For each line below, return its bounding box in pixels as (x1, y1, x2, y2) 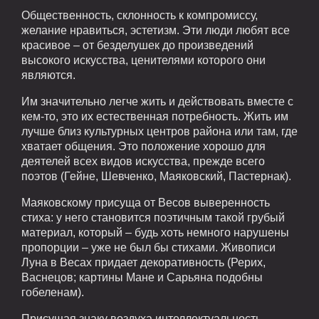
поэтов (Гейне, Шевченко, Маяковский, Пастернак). (21, 170, 291, 183)
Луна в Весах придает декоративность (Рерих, (21, 256, 266, 269)
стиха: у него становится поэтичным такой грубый (21, 211, 285, 224)
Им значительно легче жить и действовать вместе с (21, 95, 293, 108)
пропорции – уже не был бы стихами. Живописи (21, 241, 276, 254)
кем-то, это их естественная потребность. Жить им (21, 110, 288, 123)
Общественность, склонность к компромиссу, (21, 9, 258, 22)
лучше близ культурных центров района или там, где (21, 125, 298, 138)
